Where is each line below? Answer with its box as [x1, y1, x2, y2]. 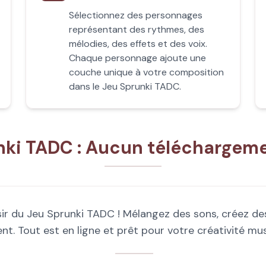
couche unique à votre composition [68, 66, 224, 78]
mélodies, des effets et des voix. [68, 37, 207, 50]
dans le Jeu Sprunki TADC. [68, 80, 181, 93]
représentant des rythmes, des [68, 23, 204, 36]
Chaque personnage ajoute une [68, 52, 206, 64]
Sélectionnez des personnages [68, 9, 202, 21]
